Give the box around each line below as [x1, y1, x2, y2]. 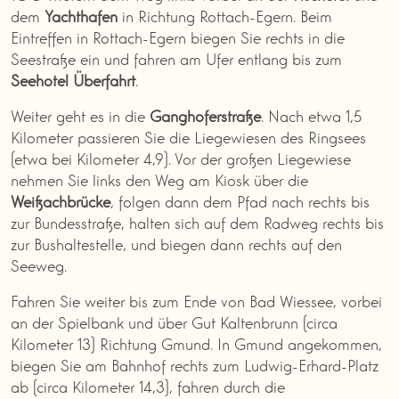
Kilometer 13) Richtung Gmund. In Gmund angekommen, [11, 332, 382, 354]
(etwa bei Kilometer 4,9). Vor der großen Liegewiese [11, 147, 351, 169]
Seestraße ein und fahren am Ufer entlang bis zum [11, 47, 342, 69]
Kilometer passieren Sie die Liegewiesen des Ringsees [11, 126, 366, 148]
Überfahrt [73, 69, 135, 91]
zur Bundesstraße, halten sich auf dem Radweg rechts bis [11, 211, 384, 233]
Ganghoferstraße [150, 104, 261, 126]
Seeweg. [11, 254, 67, 276]
